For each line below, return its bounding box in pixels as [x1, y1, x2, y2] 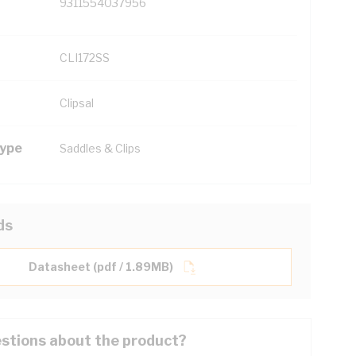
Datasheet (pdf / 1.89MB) [29, 260, 173, 273]
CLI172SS [60, 51, 110, 64]
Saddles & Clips [60, 141, 141, 155]
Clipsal [60, 96, 94, 110]
